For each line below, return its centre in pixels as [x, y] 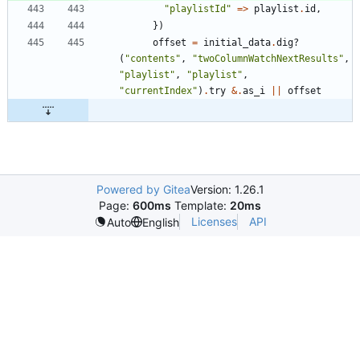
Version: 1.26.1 [227, 190]
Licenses [214, 222]
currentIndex [158, 91]
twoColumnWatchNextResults [268, 59]
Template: [200, 206]
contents [153, 59]
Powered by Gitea [143, 190]
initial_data [237, 43]
